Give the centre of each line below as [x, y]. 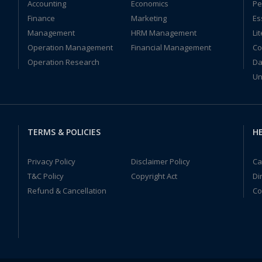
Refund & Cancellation [67, 191]
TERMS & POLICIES [64, 132]
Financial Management [171, 47]
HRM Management [163, 33]
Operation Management [70, 47]
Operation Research [63, 62]
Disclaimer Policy [160, 161]
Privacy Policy [51, 161]
